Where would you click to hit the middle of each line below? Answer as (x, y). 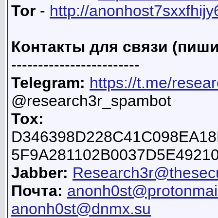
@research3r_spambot (91, 101)
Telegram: (48, 83)
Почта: (37, 191)
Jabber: (40, 173)
